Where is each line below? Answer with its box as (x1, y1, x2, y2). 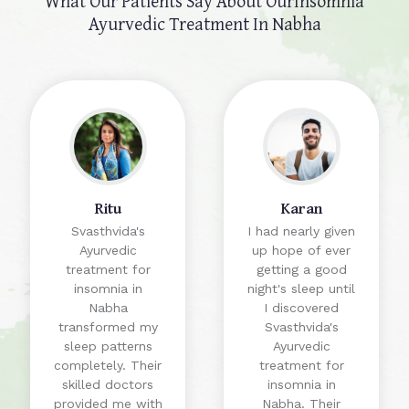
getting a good (256, 262, 347, 278)
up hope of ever (252, 243, 351, 258)
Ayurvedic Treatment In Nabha (88, 10, 321, 37)
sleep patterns (63, 339, 152, 354)
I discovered (264, 300, 339, 316)
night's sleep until (247, 281, 355, 297)
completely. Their (54, 358, 162, 373)
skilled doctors (62, 377, 153, 393)
